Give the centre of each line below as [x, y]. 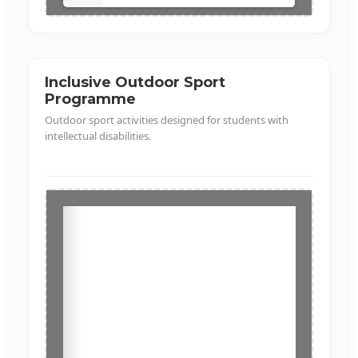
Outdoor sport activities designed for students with [167, 120]
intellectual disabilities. [98, 136]
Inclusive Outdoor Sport [135, 82]
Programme [90, 99]
